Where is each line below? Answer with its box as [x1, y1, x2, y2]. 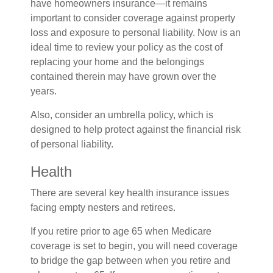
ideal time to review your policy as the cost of [30, 42, 222, 52]
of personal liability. [30, 139, 113, 149]
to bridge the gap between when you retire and [30, 255, 230, 266]
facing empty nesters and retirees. [30, 202, 175, 213]
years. [30, 86, 57, 96]
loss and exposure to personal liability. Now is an [30, 27, 241, 38]
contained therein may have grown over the [30, 71, 216, 82]
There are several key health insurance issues [30, 188, 229, 198]
